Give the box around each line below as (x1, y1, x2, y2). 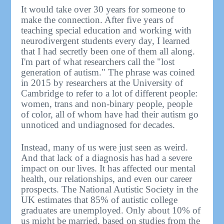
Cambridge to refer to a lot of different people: (21, 87, 198, 98)
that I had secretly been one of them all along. (21, 45, 195, 56)
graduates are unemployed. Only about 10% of (21, 204, 201, 215)
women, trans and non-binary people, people (21, 98, 193, 109)
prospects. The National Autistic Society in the (21, 183, 198, 194)
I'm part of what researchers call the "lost (21, 56, 175, 67)
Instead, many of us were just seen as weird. (21, 141, 188, 152)
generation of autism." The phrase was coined (21, 66, 195, 77)
